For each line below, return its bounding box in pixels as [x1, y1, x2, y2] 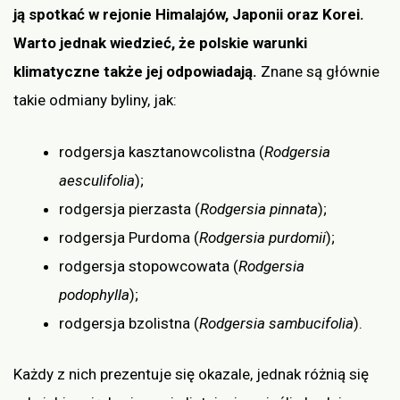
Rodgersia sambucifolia [199, 313, 354, 332]
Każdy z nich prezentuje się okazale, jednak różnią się [13, 365, 369, 384]
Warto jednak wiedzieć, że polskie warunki [13, 34, 307, 53]
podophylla [59, 285, 129, 304]
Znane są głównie [257, 62, 379, 81]
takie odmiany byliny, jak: [13, 91, 177, 110]
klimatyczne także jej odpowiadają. [13, 62, 257, 81]
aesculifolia [59, 171, 135, 189]
